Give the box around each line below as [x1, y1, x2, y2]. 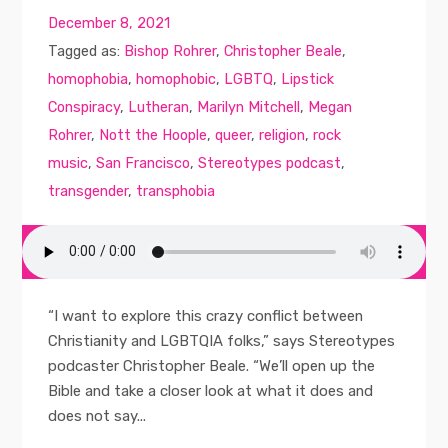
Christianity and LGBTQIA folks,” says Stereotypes [48, 332, 396, 351]
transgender [48, 182, 129, 201]
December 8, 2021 [48, 14, 171, 33]
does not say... [48, 407, 147, 426]
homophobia [48, 70, 129, 89]
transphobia [136, 182, 216, 201]
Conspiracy [48, 98, 121, 117]
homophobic [136, 70, 217, 89]
